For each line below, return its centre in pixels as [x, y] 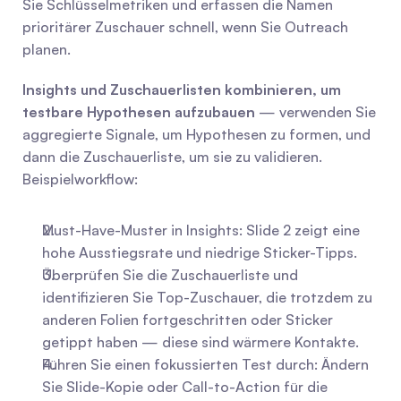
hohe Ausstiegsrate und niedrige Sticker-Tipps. [200, 252]
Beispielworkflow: [80, 179]
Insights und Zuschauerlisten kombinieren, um [182, 90]
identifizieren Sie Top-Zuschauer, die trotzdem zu [207, 297]
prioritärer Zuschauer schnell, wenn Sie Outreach [185, 27]
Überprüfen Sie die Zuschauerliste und [170, 275]
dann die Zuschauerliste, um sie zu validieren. [172, 157]
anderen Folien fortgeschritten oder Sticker [188, 320]
